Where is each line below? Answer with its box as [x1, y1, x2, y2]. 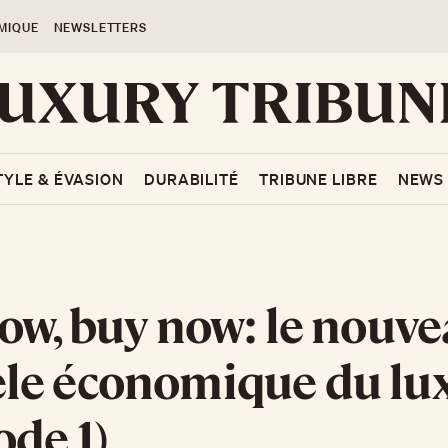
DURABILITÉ [143, 169, 239, 189]
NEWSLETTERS [53, 19, 147, 36]
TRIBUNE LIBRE [258, 169, 378, 189]
